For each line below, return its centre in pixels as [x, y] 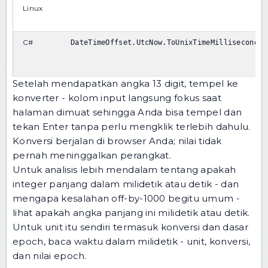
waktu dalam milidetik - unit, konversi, [162, 242]
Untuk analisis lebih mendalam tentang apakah [124, 170]
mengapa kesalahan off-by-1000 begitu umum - [126, 199]
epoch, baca [43, 242]
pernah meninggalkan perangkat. [92, 156]
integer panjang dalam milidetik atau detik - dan [126, 184]
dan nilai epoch [49, 256]
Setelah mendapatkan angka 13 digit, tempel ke [126, 84]
